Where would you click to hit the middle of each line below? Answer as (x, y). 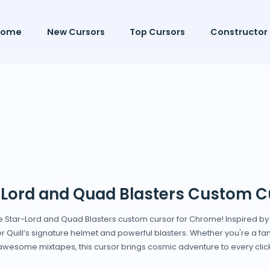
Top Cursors (158, 32)
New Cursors (76, 32)
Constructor (239, 32)
